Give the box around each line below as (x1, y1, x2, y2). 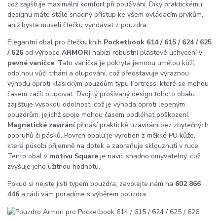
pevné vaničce (7, 58, 54, 68)
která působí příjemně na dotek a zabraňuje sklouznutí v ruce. (7, 141, 200, 151)
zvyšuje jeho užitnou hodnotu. (7, 162, 100, 172)
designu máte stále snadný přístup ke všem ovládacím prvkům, (7, 10, 203, 20)
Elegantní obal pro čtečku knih (7, 37, 104, 47)
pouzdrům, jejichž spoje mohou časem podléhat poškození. (7, 110, 189, 120)
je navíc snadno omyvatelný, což (100, 151, 200, 161)
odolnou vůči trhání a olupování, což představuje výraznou (7, 69, 189, 78)
